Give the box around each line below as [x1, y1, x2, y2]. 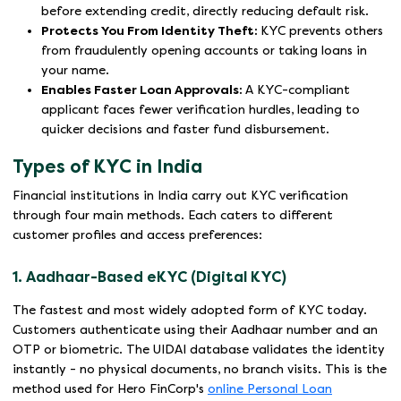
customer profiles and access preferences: [13, 228, 262, 243]
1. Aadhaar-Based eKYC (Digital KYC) [13, 269, 286, 286]
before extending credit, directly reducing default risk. [41, 4, 369, 19]
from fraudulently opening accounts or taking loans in [41, 44, 367, 58]
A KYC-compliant [245, 83, 350, 98]
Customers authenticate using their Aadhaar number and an [13, 323, 378, 337]
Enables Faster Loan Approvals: [41, 83, 245, 98]
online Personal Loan [208, 382, 332, 397]
